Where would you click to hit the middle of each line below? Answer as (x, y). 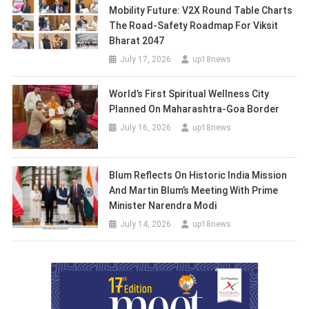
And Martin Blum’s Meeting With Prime (194, 190)
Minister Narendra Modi (163, 205)
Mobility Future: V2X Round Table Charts (201, 11)
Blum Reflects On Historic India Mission (198, 175)
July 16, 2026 (146, 128)
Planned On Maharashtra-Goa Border (195, 109)
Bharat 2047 (137, 41)
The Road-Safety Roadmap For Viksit (194, 26)
